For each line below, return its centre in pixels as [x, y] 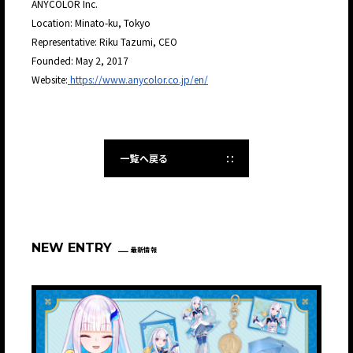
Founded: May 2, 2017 [81, 61]
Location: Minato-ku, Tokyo [92, 23]
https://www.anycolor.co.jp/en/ [138, 80]
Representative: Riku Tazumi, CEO [106, 42]
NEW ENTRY [72, 248]
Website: [50, 80]
